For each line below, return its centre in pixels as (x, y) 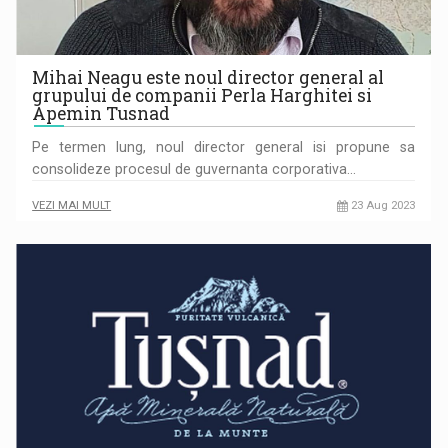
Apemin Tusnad (101, 114)
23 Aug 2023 (382, 205)
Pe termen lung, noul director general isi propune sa (224, 147)
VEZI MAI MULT (72, 205)
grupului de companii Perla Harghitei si (202, 96)
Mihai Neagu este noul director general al (208, 78)
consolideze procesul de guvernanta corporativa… (194, 169)
